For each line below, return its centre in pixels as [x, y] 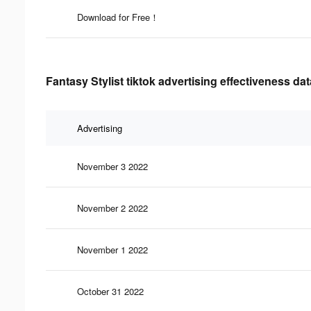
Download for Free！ [118, 17]
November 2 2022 [112, 208]
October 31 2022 [110, 291]
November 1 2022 [112, 249]
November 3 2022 [112, 166]
